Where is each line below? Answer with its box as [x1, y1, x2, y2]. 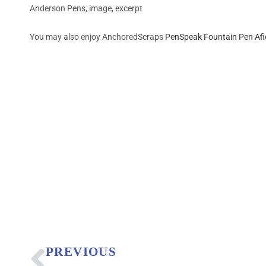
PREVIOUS [46, 244, 117, 259]
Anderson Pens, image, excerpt [30, 3, 142, 13]
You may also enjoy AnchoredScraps [30, 31, 165, 42]
